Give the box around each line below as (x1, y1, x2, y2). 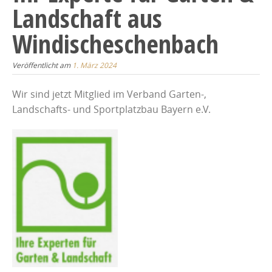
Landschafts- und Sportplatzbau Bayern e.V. (12, 102, 211, 116)
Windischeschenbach (12, 25, 219, 61)
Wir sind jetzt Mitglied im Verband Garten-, (12, 87, 206, 101)
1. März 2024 (72, 59, 117, 70)
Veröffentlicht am (12, 59, 72, 70)
